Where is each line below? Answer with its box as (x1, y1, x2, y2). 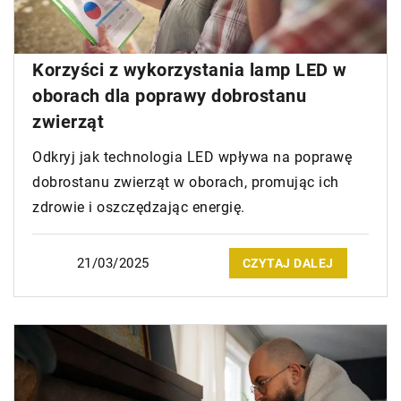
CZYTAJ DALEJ (242, 256, 334, 271)
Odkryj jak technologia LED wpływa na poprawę (32, 149, 352, 166)
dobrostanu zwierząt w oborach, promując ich (32, 174, 339, 192)
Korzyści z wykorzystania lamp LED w (32, 59, 347, 81)
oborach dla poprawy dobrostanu (32, 85, 306, 107)
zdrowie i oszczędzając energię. (32, 199, 245, 217)
